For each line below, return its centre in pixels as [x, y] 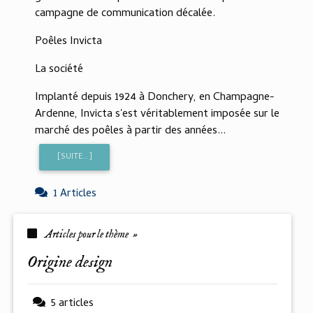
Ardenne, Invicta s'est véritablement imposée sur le [157, 114]
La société [59, 70]
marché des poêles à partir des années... [130, 131]
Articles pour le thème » [90, 235]
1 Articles [75, 195]
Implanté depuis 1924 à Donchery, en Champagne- [155, 97]
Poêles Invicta [68, 42]
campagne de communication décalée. [125, 14]
